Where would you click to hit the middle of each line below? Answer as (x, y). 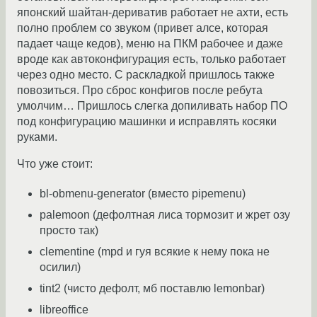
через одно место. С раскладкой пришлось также (146, 75)
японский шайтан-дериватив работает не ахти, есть (152, 13)
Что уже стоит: (55, 164)
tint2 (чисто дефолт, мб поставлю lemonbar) (152, 289)
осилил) (60, 267)
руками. (37, 137)
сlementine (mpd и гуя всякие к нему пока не (155, 252)
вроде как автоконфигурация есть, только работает (151, 59)
